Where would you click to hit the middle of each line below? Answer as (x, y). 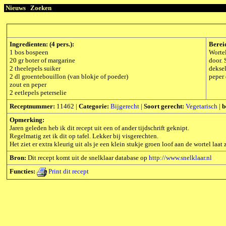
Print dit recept (68, 172)
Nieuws (16, 8)
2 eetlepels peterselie (38, 93)
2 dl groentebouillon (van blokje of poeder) (69, 76)
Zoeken (41, 8)
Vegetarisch (202, 106)
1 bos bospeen (29, 52)
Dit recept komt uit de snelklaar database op (88, 158)
